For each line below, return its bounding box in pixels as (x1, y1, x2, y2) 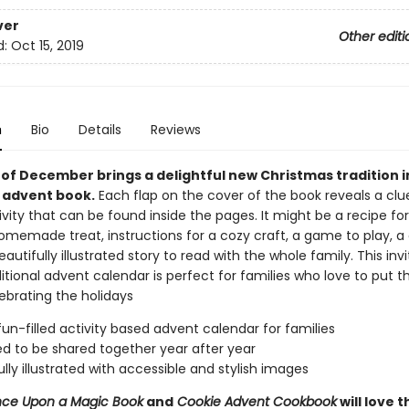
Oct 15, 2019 (10, 37, 84, 56)
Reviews (150, 121, 201, 139)
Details (78, 121, 121, 139)
